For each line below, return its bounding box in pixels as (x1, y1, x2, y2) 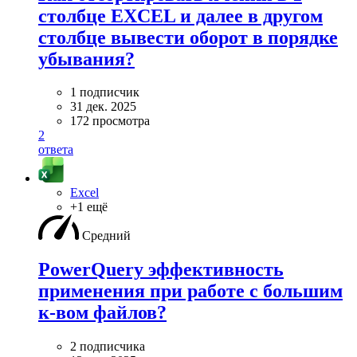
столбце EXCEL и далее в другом (38, 5, 323, 26)
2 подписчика (70, 339, 145, 354)
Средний (82, 229, 131, 243)
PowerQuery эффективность (38, 259, 284, 280)
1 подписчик (70, 85, 139, 100)
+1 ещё (70, 200, 108, 214)
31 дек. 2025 (70, 100, 136, 114)
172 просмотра (70, 114, 150, 128)
